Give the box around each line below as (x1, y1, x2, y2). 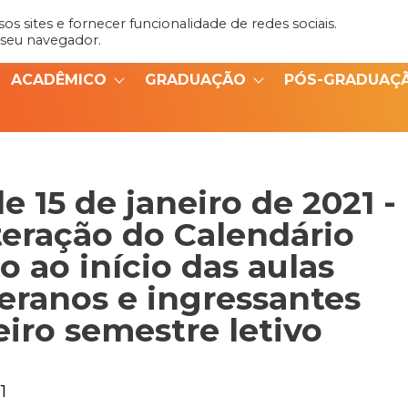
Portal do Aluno (275, 27, 373, 44)
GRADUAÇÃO (145, 71, 246, 88)
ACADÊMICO (11, 71, 107, 88)
